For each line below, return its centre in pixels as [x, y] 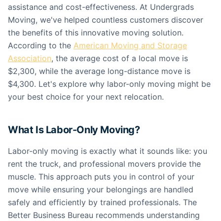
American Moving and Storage [130, 45]
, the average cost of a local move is [120, 58]
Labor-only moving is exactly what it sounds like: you [108, 151]
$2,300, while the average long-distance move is [99, 71]
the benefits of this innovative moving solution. [96, 33]
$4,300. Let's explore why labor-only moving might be [109, 84]
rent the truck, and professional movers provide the [104, 164]
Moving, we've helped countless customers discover [106, 20]
